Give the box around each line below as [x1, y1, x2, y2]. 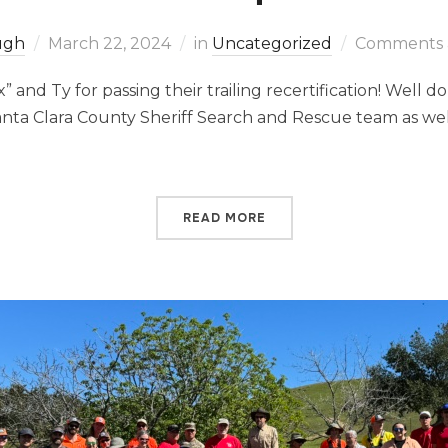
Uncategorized [212, 34, 332, 53]
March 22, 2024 [48, 34, 171, 53]
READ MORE [182, 210, 266, 226]
